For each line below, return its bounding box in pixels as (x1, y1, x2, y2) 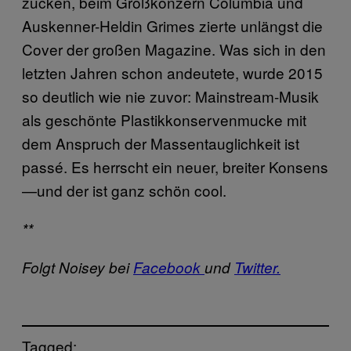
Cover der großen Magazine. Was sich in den (22, 38, 326, 60)
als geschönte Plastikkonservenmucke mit (22, 109, 306, 130)
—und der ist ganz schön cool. (22, 179, 226, 201)
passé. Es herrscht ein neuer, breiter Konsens (22, 156, 328, 177)
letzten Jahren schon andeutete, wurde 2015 (22, 62, 323, 83)
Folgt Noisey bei (22, 257, 133, 277)
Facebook (133, 257, 204, 277)
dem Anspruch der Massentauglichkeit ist (22, 132, 299, 154)
